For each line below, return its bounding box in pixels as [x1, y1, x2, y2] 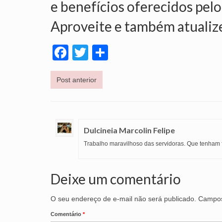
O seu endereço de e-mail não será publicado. [51, 194, 196, 203]
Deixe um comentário [51, 170, 181, 187]
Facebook [68, 43, 139, 61]
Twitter [88, 43, 135, 61]
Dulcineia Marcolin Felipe [84, 125, 175, 135]
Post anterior [56, 75, 97, 84]
